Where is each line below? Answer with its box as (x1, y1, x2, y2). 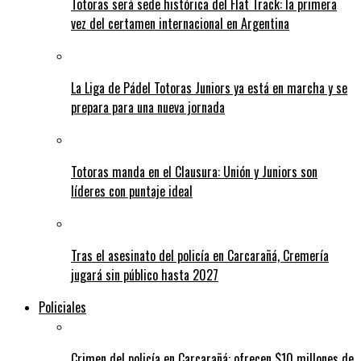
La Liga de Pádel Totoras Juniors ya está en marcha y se (71, 78, 347, 98)
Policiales (39, 297, 86, 317)
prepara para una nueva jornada (71, 98, 225, 118)
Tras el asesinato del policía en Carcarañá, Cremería (71, 246, 329, 266)
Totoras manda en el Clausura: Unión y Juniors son (71, 162, 317, 182)
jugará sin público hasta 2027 (71, 265, 218, 285)
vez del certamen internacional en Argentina (71, 14, 289, 34)
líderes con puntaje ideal (71, 181, 193, 201)
